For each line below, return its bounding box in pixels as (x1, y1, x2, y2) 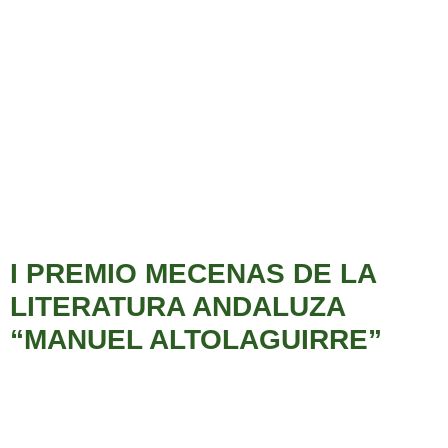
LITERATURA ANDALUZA (10, 291, 345, 323)
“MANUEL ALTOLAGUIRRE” (10, 324, 382, 356)
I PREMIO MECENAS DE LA (10, 258, 376, 290)
